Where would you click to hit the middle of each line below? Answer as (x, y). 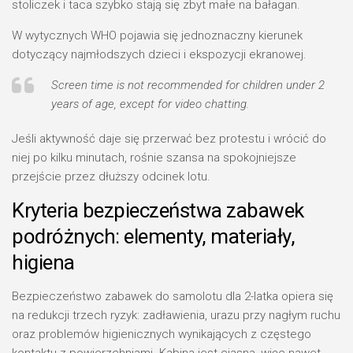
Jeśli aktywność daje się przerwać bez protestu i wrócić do (169, 139)
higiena (43, 262)
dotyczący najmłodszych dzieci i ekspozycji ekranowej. (159, 54)
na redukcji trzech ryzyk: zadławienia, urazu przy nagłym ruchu (176, 315)
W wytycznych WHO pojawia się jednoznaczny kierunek (157, 35)
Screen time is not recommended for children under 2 (188, 85)
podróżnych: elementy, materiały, (153, 236)
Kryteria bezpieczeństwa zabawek (158, 210)
